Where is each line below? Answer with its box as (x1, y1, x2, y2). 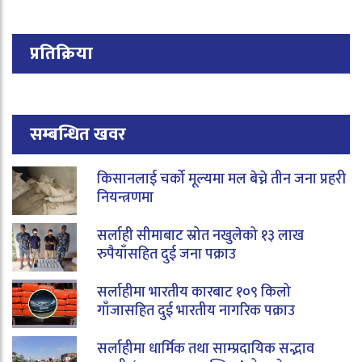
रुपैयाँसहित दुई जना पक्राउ (97, 242, 236, 267)
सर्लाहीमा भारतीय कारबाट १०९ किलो (97, 280, 291, 305)
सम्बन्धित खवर (30, 120, 126, 150)
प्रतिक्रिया (30, 39, 93, 69)
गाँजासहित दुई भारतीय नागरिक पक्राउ (97, 299, 295, 324)
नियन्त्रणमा (97, 186, 157, 211)
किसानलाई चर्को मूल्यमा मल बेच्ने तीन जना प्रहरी (97, 167, 346, 192)
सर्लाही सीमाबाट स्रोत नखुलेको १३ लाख (97, 224, 304, 249)
